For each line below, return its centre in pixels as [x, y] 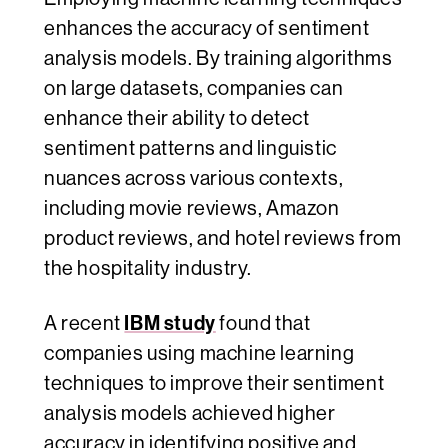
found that [263, 324]
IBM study [170, 323]
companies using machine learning [199, 354]
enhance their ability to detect [177, 119]
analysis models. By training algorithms [218, 59]
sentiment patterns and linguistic [190, 149]
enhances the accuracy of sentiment [207, 29]
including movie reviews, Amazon [192, 209]
